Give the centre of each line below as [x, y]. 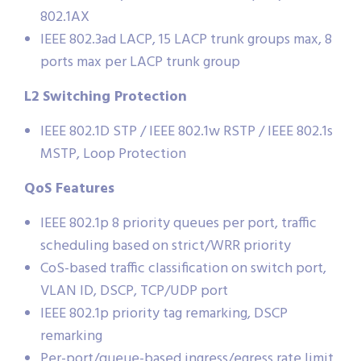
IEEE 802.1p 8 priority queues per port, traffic [178, 223]
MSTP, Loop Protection [113, 154]
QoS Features [69, 189]
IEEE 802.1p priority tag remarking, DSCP [164, 313]
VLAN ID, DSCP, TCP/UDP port [134, 291]
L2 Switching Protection [106, 97]
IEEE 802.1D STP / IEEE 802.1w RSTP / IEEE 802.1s [187, 131]
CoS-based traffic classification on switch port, [183, 268]
